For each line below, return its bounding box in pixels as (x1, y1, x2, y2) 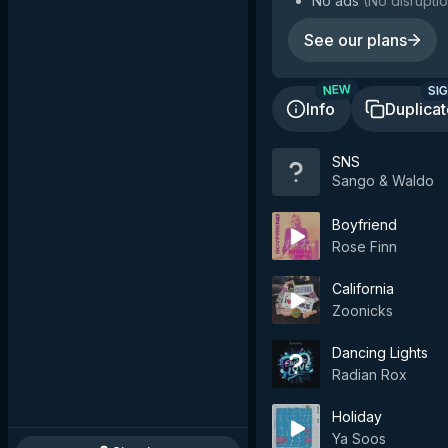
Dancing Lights (332, 344, 428, 361)
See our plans (304, 30, 407, 50)
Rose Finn (332, 238, 397, 255)
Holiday (332, 408, 382, 425)
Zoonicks (332, 302, 393, 319)
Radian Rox (332, 366, 407, 383)
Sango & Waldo (332, 171, 434, 189)
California (332, 280, 394, 297)
